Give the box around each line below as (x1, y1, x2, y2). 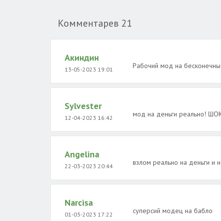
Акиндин (65, 52, 99, 63)
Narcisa (65, 197, 93, 208)
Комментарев (58, 17, 121, 30)
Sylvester (65, 100, 102, 111)
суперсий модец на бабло (132, 206, 213, 215)
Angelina (65, 148, 99, 160)
